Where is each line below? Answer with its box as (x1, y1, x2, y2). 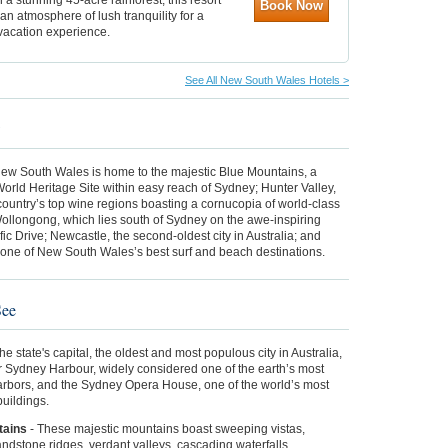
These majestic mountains (37, 421, 182, 436)
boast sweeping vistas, (182, 421, 305, 436)
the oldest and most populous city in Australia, (95, 345, 342, 360)
